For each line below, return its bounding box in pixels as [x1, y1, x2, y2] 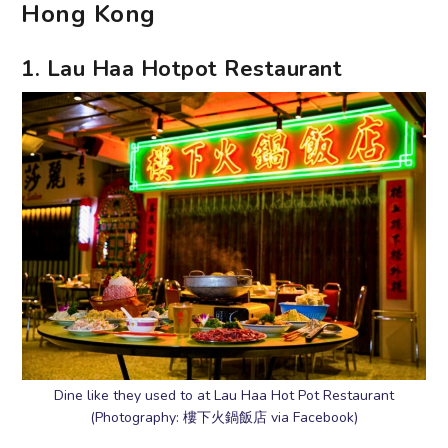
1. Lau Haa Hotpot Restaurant [21, 54, 343, 85]
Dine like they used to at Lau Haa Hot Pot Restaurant [54, 386, 394, 406]
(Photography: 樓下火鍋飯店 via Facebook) [90, 408, 358, 428]
